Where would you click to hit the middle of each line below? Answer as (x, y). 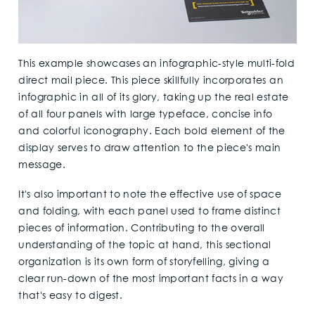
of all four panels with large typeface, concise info (146, 115)
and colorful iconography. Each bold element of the (152, 132)
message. (42, 166)
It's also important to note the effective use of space (150, 194)
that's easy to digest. (70, 296)
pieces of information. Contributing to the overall (142, 228)
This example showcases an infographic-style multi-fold (157, 64)
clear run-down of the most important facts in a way (151, 279)
